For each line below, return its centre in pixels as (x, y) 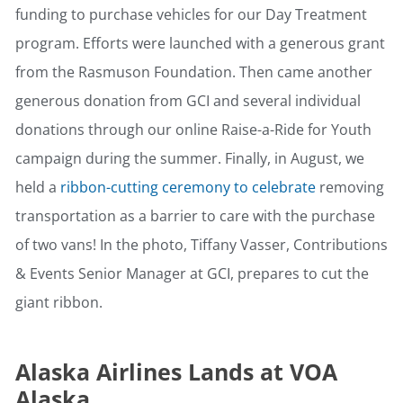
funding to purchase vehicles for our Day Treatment (191, 15)
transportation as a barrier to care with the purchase (195, 216)
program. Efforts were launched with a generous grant (200, 44)
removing (350, 188)
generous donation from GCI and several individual (188, 101)
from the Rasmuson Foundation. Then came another (194, 72)
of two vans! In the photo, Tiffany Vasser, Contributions (201, 245)
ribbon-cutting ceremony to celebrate (188, 188)
